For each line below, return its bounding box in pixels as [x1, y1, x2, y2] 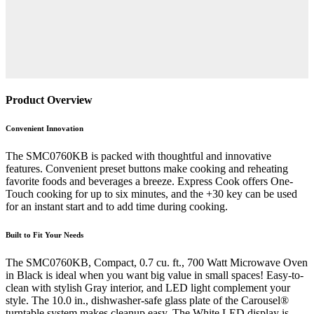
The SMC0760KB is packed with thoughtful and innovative [6, 149, 271, 162]
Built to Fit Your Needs [6, 230, 83, 239]
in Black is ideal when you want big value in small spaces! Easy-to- [6, 268, 303, 281]
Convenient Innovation [6, 123, 83, 132]
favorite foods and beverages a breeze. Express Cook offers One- [6, 175, 293, 187]
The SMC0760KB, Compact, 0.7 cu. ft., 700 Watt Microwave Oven [6, 256, 308, 268]
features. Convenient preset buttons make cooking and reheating [6, 162, 288, 175]
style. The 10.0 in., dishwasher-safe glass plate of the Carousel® [6, 294, 289, 306]
